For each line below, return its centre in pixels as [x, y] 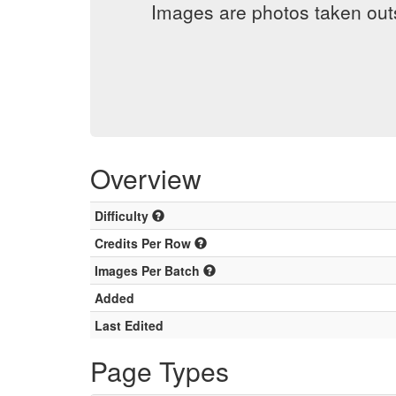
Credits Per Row [145, 243]
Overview [146, 178]
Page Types [160, 371]
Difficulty [123, 216]
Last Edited [129, 325]
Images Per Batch [149, 270]
